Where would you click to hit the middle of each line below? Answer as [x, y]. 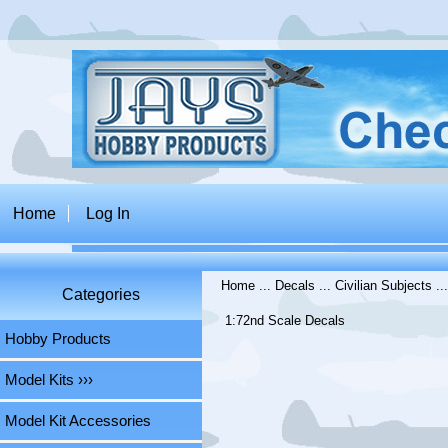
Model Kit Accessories [78, 421]
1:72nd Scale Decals [285, 321]
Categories [100, 295]
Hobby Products [58, 339]
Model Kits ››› [49, 380]
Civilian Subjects [384, 286]
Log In [108, 213]
